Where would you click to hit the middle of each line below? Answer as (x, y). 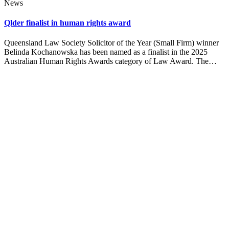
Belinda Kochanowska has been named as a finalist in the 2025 (106, 52)
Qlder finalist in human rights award (67, 23)
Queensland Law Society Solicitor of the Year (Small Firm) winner (111, 43)
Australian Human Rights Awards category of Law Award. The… (110, 61)
